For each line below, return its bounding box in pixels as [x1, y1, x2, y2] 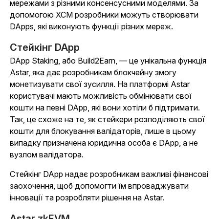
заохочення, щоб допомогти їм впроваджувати [10, 181, 189, 191]
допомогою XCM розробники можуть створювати [10, 10, 198, 20]
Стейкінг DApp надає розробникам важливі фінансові [10, 169, 208, 179]
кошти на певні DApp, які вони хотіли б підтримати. [10, 103, 200, 113]
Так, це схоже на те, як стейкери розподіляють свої [10, 114, 205, 125]
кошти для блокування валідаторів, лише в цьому [10, 126, 196, 136]
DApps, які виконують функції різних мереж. [10, 22, 173, 32]
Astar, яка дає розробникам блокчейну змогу [10, 67, 176, 78]
